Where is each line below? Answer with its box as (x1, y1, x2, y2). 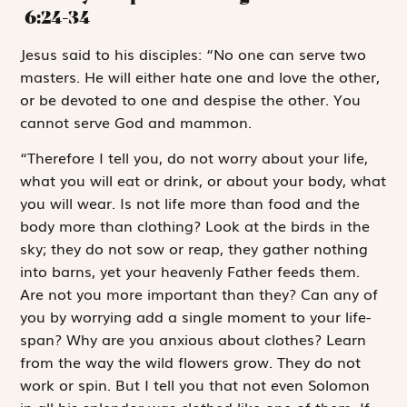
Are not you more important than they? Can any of (20, 283, 379, 305)
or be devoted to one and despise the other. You (20, 87, 362, 110)
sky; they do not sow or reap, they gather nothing (20, 237, 369, 260)
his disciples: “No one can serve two (114, 42, 367, 65)
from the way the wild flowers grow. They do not (20, 351, 362, 373)
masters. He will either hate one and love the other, (20, 65, 381, 87)
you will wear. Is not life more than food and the (20, 192, 361, 214)
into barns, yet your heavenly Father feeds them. (20, 260, 361, 283)
